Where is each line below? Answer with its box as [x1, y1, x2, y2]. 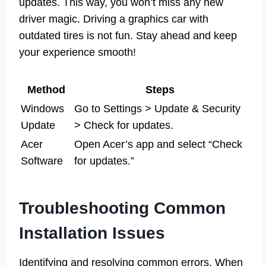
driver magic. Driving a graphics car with [19, 12, 208, 25]
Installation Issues [19, 223, 165, 242]
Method [27, 83, 65, 96]
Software [21, 154, 63, 167]
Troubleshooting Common [19, 198, 226, 217]
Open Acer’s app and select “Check [74, 138, 242, 150]
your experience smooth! [19, 46, 136, 58]
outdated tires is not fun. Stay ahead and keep [19, 29, 237, 42]
